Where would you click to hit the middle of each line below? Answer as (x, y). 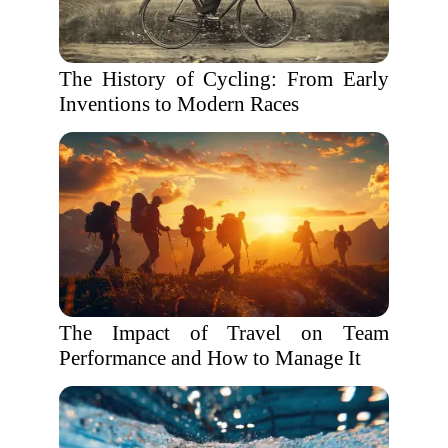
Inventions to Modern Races (179, 104)
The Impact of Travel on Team (224, 333)
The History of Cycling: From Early (224, 79)
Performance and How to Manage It (210, 358)
